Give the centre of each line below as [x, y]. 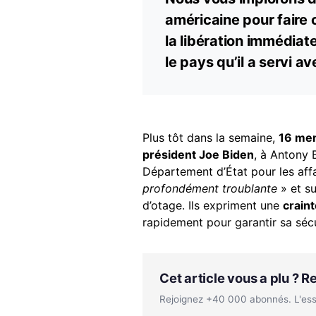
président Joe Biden [198, 154]
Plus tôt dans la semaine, [211, 137]
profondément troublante [210, 188]
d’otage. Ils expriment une [213, 205]
